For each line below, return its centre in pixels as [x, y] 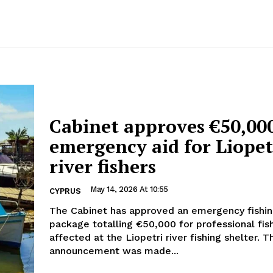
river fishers [103, 166]
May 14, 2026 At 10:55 [129, 189]
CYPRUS [65, 191]
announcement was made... [114, 250]
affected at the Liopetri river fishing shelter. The [156, 237]
